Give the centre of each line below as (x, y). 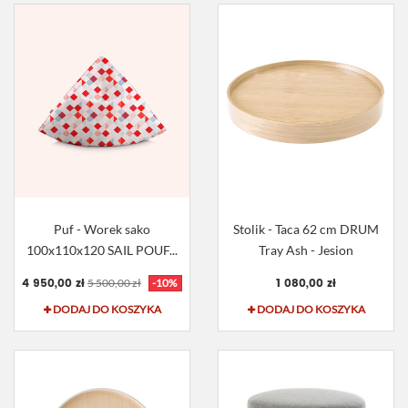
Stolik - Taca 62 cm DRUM (306, 229)
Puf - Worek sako (102, 229)
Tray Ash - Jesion (306, 250)
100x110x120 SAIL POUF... (102, 250)
